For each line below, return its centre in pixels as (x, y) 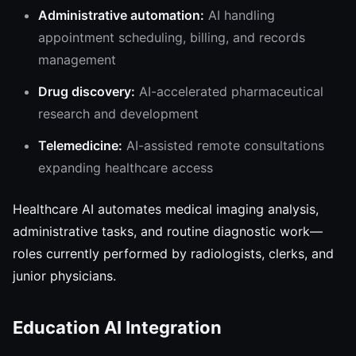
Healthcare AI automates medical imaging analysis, (166, 209)
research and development (118, 114)
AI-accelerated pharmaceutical (229, 91)
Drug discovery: (87, 91)
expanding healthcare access (126, 168)
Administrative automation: (121, 15)
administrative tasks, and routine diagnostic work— (168, 231)
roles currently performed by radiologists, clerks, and (173, 253)
